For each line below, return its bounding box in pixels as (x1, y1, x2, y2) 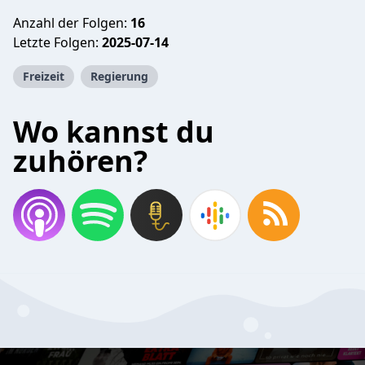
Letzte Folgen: (13, 33, 102, 51)
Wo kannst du (13, 112, 214, 152)
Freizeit (23, 68, 64, 84)
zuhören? (13, 141, 147, 181)
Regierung (90, 68, 148, 84)
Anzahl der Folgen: (13, 14, 130, 32)
